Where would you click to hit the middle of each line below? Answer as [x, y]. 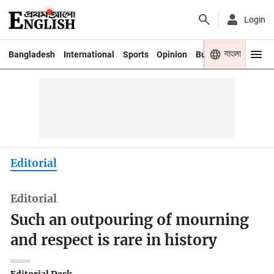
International [89, 54]
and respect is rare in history [114, 241]
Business [214, 54]
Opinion [172, 54]
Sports [135, 54]
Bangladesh [31, 54]
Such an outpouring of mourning [130, 220]
